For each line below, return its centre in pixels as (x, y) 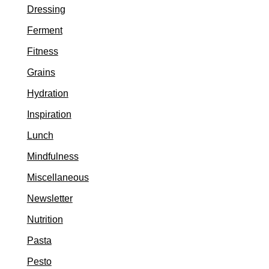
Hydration (47, 93)
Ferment (44, 30)
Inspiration (49, 114)
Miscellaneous (58, 177)
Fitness (42, 51)
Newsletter (50, 198)
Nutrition (45, 219)
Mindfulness (53, 156)
